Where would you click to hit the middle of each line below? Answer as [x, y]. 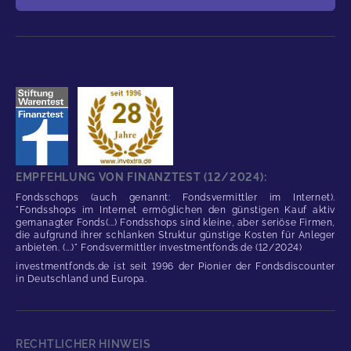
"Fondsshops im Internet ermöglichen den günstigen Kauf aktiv [175, 210]
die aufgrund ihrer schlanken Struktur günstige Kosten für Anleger [175, 235]
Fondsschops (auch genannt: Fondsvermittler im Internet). [175, 197]
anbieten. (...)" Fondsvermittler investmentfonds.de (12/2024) [159, 248]
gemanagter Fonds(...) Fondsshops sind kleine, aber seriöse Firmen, [175, 223]
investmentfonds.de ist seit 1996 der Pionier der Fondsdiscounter [175, 266]
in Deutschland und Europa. [81, 279]
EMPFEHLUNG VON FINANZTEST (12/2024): [141, 177]
